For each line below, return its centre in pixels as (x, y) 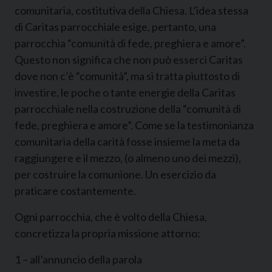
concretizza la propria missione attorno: (107, 233)
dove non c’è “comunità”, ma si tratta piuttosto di (127, 76)
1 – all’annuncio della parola (78, 259)
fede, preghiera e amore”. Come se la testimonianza (134, 125)
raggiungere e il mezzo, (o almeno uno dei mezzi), (128, 158)
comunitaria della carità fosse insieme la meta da (127, 141)
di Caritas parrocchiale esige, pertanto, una (115, 26)
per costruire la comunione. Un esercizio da (115, 174)
